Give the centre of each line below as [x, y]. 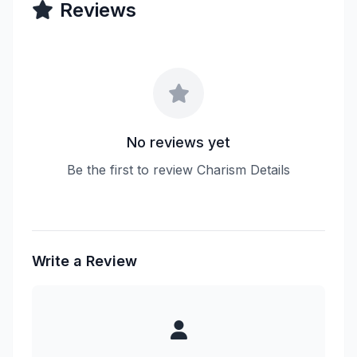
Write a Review [84, 261]
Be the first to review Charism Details [178, 170]
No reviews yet [178, 142]
